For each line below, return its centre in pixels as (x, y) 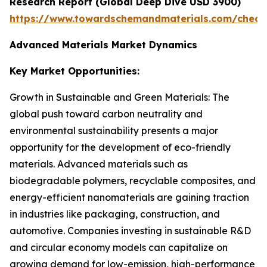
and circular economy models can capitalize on (119, 248)
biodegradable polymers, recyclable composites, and (133, 181)
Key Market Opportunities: (74, 71)
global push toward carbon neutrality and (106, 114)
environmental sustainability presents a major (114, 131)
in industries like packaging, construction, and (115, 214)
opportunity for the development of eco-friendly (120, 148)
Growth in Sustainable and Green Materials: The (119, 97)
